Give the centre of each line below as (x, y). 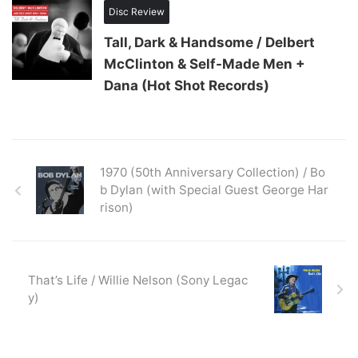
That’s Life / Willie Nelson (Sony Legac (138, 280)
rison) (117, 208)
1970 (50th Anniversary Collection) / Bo (213, 173)
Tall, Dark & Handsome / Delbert (209, 43)
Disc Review (137, 12)
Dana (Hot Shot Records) (187, 86)
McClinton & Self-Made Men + (205, 64)
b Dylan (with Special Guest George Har (214, 190)
